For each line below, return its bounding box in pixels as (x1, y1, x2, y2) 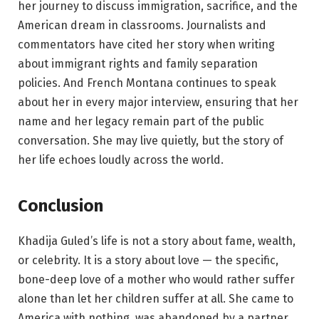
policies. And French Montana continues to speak (18, 76, 276, 90)
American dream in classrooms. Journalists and (18, 19, 266, 33)
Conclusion (18, 195, 103, 216)
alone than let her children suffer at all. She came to (18, 291, 293, 305)
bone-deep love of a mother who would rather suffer (18, 272, 295, 286)
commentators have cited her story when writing (18, 38, 275, 52)
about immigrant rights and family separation (18, 57, 258, 71)
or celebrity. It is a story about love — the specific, (18, 253, 278, 267)
